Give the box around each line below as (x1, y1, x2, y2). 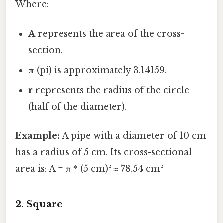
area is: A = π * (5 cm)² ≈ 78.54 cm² (15, 163, 163, 175)
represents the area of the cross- (35, 28, 185, 40)
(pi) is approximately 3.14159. (34, 65, 167, 76)
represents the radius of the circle (33, 85, 190, 96)
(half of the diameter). (28, 101, 127, 112)
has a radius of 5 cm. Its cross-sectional (15, 147, 192, 158)
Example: (15, 130, 60, 142)
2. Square (15, 198, 63, 210)
